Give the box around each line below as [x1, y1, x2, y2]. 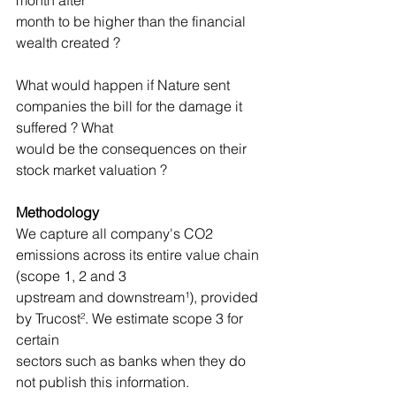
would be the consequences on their [16, 140, 250, 157]
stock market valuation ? [16, 161, 167, 179]
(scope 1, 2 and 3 [16, 267, 126, 285]
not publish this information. [16, 373, 189, 391]
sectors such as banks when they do [16, 352, 249, 369]
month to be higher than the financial [16, 12, 249, 30]
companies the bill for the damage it [16, 97, 246, 115]
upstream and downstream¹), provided [16, 288, 262, 306]
